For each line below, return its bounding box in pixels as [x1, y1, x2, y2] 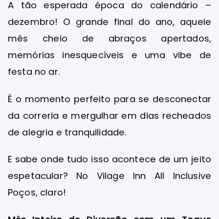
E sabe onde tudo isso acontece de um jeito [8, 153, 211, 165]
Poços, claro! [8, 186, 66, 198]
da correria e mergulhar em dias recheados [8, 109, 211, 122]
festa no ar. [8, 66, 63, 78]
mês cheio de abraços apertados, [8, 32, 211, 45]
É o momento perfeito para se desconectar [8, 92, 211, 105]
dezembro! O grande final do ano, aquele [8, 16, 211, 28]
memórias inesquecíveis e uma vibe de [8, 49, 211, 62]
